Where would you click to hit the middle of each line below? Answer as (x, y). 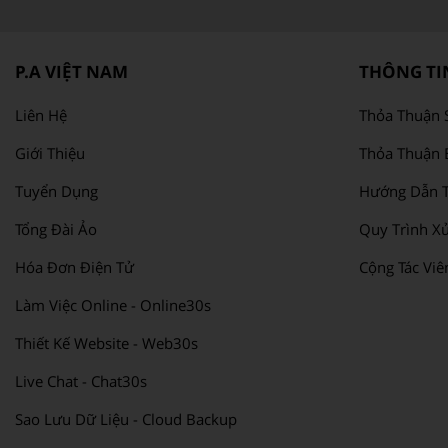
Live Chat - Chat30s (81, 380)
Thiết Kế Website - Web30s (106, 342)
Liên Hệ (41, 114)
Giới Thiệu (50, 152)
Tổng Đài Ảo (56, 228)
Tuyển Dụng (56, 190)
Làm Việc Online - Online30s (113, 304)
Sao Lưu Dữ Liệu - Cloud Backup (126, 418)
